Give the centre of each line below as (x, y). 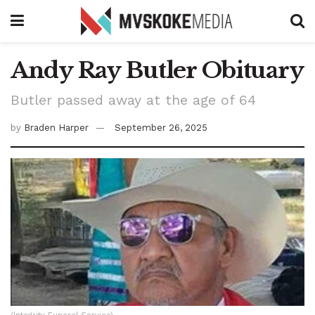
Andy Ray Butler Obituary (157, 70)
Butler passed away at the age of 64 (133, 100)
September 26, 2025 (161, 127)
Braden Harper (56, 127)
